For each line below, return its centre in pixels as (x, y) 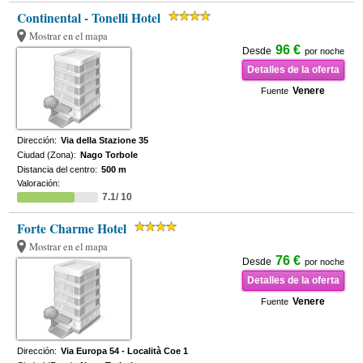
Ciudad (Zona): (47, 155)
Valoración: (39, 183)
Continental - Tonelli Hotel (89, 18)
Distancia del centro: (58, 169)
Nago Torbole (109, 155)
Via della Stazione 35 (105, 140)
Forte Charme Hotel (72, 228)
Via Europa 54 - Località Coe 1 (125, 351)
